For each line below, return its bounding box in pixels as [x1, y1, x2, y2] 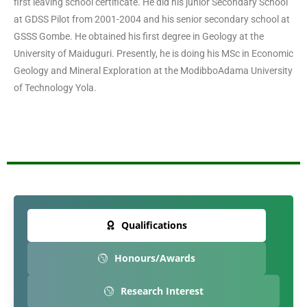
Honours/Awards [114, 251, 195, 265]
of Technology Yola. [14, 82, 97, 93]
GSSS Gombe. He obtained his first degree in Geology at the [14, 31, 264, 42]
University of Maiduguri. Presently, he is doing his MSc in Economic [14, 48, 293, 59]
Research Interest [120, 284, 204, 297]
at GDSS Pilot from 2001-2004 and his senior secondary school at [14, 14, 290, 25]
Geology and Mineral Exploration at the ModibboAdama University [14, 65, 293, 76]
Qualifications [121, 218, 187, 232]
